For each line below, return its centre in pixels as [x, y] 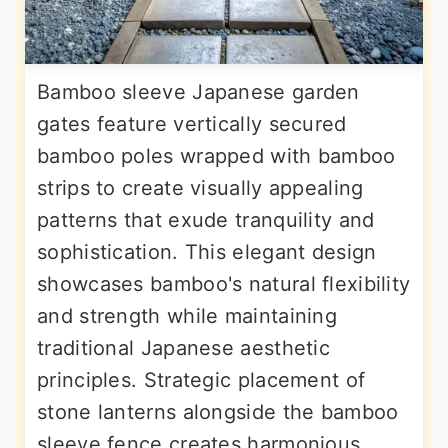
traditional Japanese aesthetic [183, 347]
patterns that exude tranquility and [206, 219]
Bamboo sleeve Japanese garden [198, 91]
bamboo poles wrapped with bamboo [216, 155]
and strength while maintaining [187, 315]
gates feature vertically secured [192, 123]
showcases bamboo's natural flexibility [224, 283]
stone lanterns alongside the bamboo [218, 411]
